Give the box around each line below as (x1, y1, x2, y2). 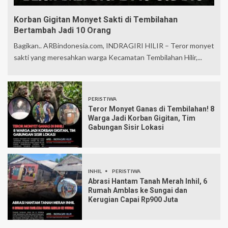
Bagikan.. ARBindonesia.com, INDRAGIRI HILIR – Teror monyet (14, 41, 214, 50)
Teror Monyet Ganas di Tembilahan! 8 (88, 105, 214, 113)
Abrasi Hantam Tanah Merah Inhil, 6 (88, 177, 207, 186)
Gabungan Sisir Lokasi (88, 123, 164, 132)
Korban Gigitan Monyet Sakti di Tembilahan (14, 15, 178, 25)
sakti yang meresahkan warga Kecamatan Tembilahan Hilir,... (14, 53, 202, 62)
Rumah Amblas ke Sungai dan (88, 186, 187, 195)
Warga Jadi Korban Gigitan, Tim (88, 114, 195, 123)
